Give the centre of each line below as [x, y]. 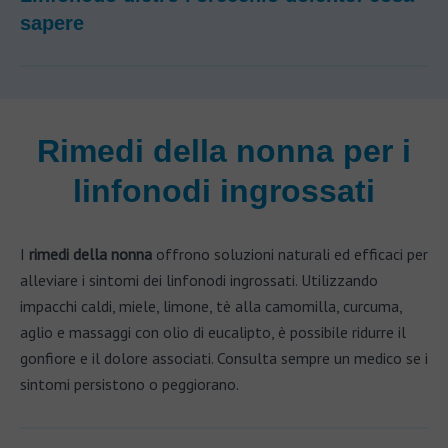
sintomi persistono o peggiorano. [129, 384]
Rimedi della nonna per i [224, 151]
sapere [52, 23]
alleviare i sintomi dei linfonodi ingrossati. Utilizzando [199, 280]
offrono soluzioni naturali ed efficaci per [290, 254]
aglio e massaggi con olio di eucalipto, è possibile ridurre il [213, 332]
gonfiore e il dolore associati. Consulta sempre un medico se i [224, 358]
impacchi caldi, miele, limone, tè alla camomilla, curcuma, [211, 306]
